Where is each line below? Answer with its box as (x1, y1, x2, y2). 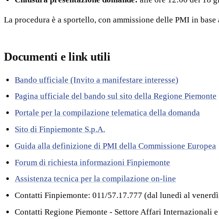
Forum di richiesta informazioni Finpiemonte (15, 157, 171, 167)
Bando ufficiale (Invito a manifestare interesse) (15, 75, 179, 85)
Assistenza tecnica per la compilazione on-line (15, 174, 176, 184)
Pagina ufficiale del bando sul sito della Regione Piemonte (15, 91, 217, 101)
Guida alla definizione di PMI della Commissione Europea (15, 141, 217, 151)
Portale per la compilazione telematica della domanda (15, 108, 200, 118)
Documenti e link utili (4, 50, 110, 63)
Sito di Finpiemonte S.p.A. (15, 125, 106, 134)
